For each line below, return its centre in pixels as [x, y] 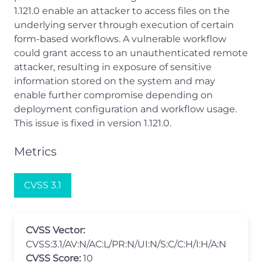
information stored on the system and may [115, 81]
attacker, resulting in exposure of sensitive [113, 67]
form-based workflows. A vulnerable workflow [120, 39]
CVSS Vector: [55, 230]
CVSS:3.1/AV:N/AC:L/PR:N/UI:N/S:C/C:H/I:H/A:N [126, 244]
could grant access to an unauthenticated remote [131, 53]
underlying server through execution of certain [124, 25]
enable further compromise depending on [113, 95]
